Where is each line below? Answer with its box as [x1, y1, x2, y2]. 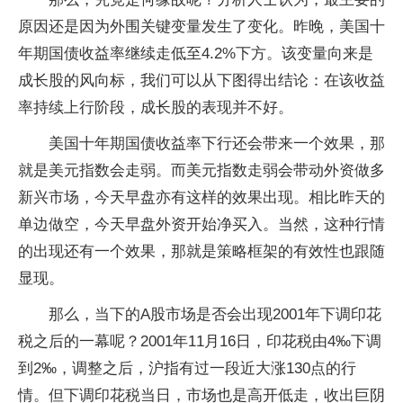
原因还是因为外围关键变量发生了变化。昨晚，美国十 [18, 18, 385, 35]
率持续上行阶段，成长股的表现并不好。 [18, 99, 293, 116]
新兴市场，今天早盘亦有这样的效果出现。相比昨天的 [18, 189, 385, 206]
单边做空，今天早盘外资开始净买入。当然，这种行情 [18, 216, 385, 233]
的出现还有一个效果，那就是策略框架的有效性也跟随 [18, 243, 385, 260]
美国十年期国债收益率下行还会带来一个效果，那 [49, 135, 385, 152]
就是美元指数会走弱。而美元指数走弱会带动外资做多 [18, 162, 385, 179]
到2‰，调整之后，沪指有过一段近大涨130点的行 [18, 360, 356, 377]
